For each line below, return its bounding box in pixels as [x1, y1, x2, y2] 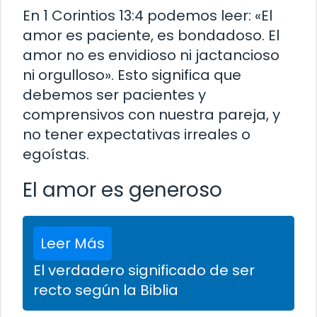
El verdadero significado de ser [33, 260, 255, 280]
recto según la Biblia [33, 279, 178, 300]
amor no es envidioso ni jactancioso [23, 45, 279, 65]
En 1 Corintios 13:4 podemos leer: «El [23, 5, 272, 25]
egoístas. [23, 144, 89, 164]
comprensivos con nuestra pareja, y [23, 104, 280, 125]
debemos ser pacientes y [23, 84, 206, 105]
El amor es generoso [23, 175, 222, 204]
